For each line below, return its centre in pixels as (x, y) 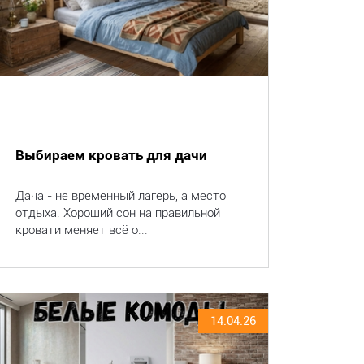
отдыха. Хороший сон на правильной (118, 213)
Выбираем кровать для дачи (111, 155)
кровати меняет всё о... (82, 230)
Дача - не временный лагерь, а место (121, 196)
